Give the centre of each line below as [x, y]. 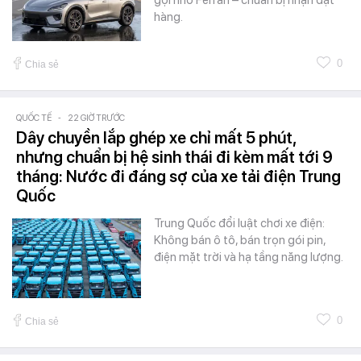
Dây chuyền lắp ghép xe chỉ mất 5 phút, [156, 137]
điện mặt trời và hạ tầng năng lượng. [249, 257]
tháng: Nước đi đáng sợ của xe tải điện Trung [178, 176]
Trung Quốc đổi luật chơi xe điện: [239, 223]
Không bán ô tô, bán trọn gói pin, [240, 240]
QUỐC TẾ [34, 118]
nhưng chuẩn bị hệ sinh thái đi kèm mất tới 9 [174, 157]
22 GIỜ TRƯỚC [96, 118]
